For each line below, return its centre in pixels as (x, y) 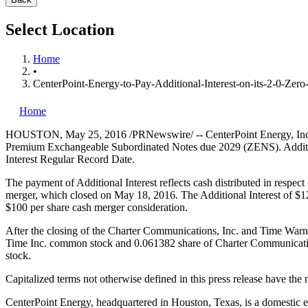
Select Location (60, 29)
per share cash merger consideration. (108, 207)
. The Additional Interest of (235, 195)
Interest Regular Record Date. (74, 159)
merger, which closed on (60, 195)
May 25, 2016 (96, 134)
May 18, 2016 (145, 195)
